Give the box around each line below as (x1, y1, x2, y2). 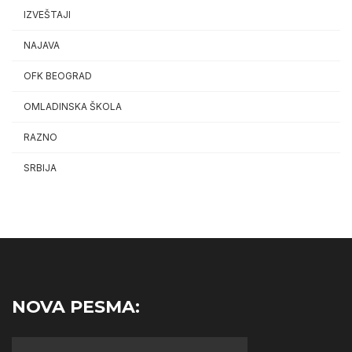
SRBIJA (24, 162, 57, 174)
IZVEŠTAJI (24, 9, 71, 21)
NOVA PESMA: (12, 296, 140, 318)
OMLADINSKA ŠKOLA (24, 101, 122, 113)
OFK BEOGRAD (24, 70, 92, 82)
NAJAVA (24, 39, 60, 52)
